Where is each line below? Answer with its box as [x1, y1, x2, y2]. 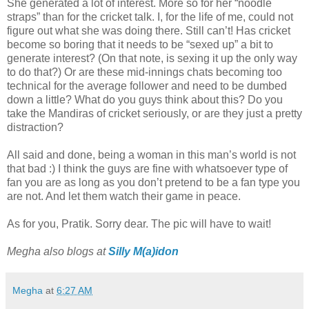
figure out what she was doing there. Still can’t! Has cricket [7, 24, 290, 37]
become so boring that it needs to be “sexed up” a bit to [7, 38, 273, 50]
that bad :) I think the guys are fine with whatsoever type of [7, 162, 288, 175]
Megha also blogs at [7, 245, 108, 257]
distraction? [7, 121, 63, 133]
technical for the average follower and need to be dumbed [7, 79, 287, 92]
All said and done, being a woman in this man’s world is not [7, 148, 296, 161]
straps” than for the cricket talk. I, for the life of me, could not [7, 10, 293, 23]
